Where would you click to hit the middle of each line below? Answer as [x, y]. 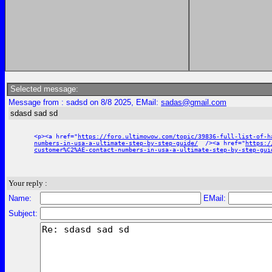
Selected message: [43, 89]
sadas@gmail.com [194, 102]
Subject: [23, 213]
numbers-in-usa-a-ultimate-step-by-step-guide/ [116, 143]
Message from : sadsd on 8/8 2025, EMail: [85, 102]
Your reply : [28, 183]
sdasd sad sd [34, 113]
